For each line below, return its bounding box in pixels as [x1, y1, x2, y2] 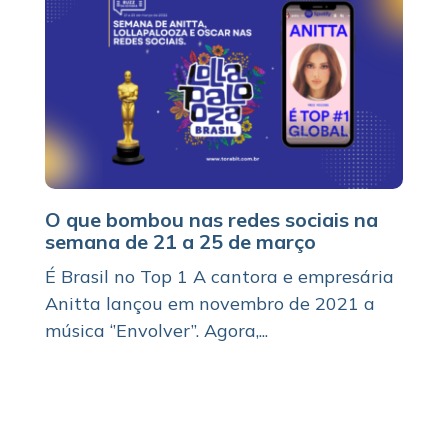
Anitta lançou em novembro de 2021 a [44, 291, 375, 315]
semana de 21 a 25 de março [44, 228, 316, 254]
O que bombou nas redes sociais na [44, 206, 378, 232]
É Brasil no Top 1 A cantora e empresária [44, 264, 394, 288]
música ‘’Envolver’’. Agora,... [44, 318, 268, 342]
